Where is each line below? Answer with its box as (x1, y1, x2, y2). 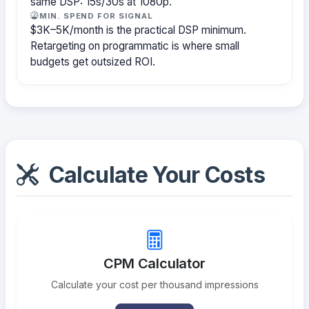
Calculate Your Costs (43, 161, 265, 189)
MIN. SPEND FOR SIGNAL (39, 10, 153, 21)
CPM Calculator (103, 255, 206, 272)
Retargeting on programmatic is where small (30, 39, 240, 52)
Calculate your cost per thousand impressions (50, 279, 259, 291)
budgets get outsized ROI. (30, 54, 156, 68)
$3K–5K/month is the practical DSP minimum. (30, 23, 247, 37)
